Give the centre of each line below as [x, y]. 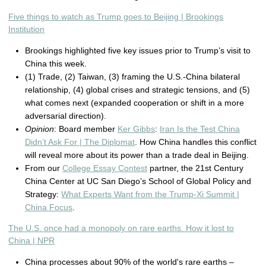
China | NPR [31, 240]
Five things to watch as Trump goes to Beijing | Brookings [116, 17]
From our [44, 168]
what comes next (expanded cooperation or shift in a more [134, 103]
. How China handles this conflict [196, 142]
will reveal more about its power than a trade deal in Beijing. [137, 155]
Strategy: [43, 194]
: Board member [86, 129]
